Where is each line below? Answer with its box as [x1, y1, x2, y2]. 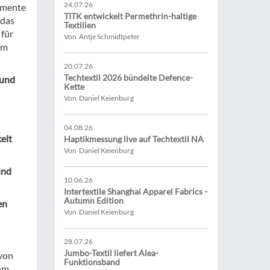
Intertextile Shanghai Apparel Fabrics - [64, 186, 207, 196]
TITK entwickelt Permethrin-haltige [64, 11, 196, 21]
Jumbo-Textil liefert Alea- [64, 248, 159, 258]
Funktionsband [64, 257, 120, 267]
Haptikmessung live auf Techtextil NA [64, 134, 204, 144]
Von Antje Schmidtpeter [64, 32, 140, 41]
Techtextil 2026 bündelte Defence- [64, 72, 193, 83]
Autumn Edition [64, 195, 124, 206]
